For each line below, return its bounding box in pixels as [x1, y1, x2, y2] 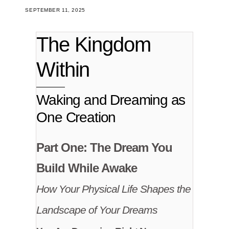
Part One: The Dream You [36, 140, 173, 154]
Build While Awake [36, 161, 138, 175]
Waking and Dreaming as [36, 91, 186, 108]
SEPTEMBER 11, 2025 [25, 7, 85, 13]
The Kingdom [36, 33, 151, 56]
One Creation [36, 109, 116, 125]
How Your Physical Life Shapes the [36, 182, 191, 195]
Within [36, 58, 90, 81]
